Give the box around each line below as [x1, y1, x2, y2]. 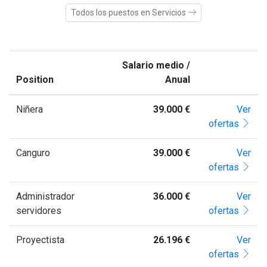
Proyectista [16, 234, 64, 246]
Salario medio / [122, 59, 190, 71]
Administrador [16, 190, 74, 202]
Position [16, 73, 54, 85]
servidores [16, 204, 61, 216]
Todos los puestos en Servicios [71, 7, 188, 17]
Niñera [16, 103, 43, 115]
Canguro [16, 147, 50, 159]
